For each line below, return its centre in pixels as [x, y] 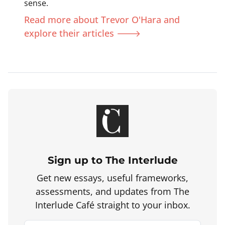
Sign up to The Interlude [113, 160]
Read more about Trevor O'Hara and [102, 20]
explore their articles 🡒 [82, 33]
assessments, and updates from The [113, 191]
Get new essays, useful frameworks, [113, 178]
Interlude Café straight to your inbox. [113, 205]
